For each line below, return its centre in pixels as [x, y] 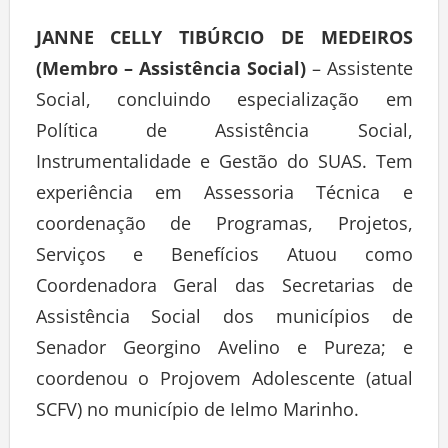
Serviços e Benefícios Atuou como [224, 258]
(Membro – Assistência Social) [170, 72]
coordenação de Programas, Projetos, [224, 227]
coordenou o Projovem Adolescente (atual [224, 382]
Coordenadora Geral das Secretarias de [224, 289]
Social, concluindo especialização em [224, 103]
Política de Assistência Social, [224, 134]
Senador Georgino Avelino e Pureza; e [224, 351]
